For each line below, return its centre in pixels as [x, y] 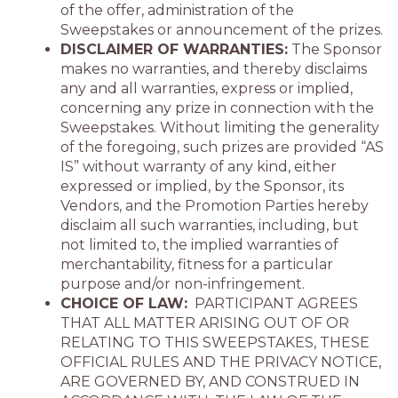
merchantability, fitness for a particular [197, 264]
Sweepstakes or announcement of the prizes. [222, 30]
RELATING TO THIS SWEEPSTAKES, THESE [215, 342]
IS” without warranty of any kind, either [199, 167]
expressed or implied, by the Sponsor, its [202, 186]
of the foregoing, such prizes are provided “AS [222, 147]
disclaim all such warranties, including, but [210, 225]
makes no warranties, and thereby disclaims [214, 69]
